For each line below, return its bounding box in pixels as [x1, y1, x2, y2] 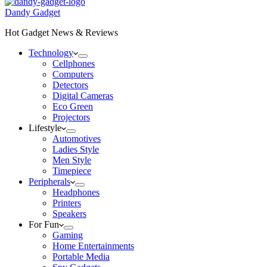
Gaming [52, 230, 83, 240]
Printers [52, 198, 81, 208]
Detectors [52, 80, 88, 90]
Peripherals [29, 176, 70, 187]
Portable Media [52, 252, 110, 262]
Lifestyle [29, 123, 61, 133]
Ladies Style [52, 144, 99, 154]
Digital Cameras [52, 91, 113, 101]
